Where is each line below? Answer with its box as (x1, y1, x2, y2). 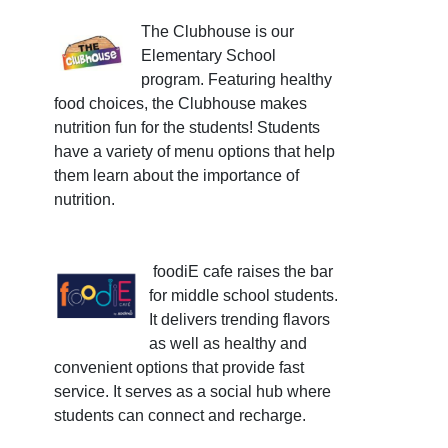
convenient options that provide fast (54, 359, 304, 377)
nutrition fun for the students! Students (54, 119, 320, 137)
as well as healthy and (149, 335, 307, 353)
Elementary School (141, 47, 276, 65)
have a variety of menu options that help (54, 143, 335, 161)
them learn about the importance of (54, 167, 299, 185)
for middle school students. (149, 287, 338, 305)
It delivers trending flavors (149, 311, 330, 329)
